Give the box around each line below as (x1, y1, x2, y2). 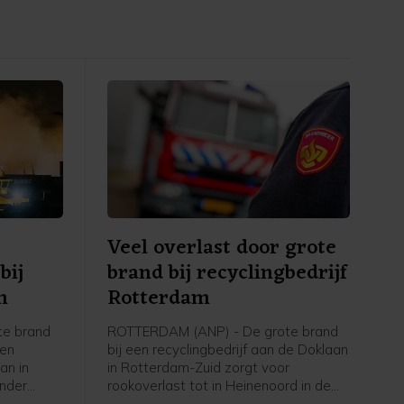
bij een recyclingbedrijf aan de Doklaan (106, 341, 348, 359)
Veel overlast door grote (106, 230, 336, 268)
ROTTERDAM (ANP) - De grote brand (106, 323, 338, 341)
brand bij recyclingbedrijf (106, 255, 347, 293)
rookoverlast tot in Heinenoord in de (106, 377, 331, 395)
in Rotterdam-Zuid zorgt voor (106, 359, 289, 377)
